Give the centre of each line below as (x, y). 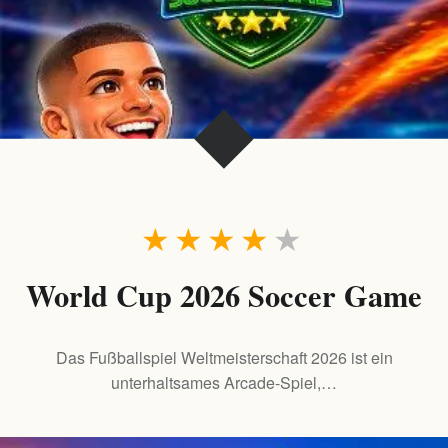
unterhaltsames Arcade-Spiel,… (224, 382)
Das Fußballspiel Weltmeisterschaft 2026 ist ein (224, 357)
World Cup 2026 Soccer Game (224, 294)
